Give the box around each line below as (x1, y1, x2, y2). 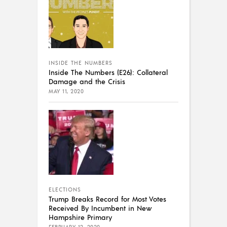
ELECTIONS (49, 186, 81, 194)
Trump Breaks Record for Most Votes (49, 194, 166, 204)
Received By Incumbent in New (49, 203, 152, 213)
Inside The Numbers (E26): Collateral (49, 67, 168, 77)
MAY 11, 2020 (49, 88, 84, 95)
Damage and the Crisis (49, 77, 125, 86)
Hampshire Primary (49, 212, 112, 222)
